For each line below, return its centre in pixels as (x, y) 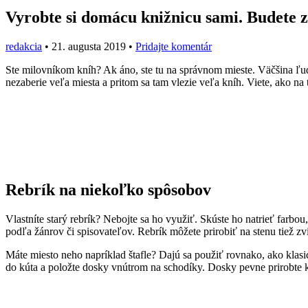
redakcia (24, 46)
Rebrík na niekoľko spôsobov (108, 189)
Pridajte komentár (174, 46)
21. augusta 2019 (89, 46)
